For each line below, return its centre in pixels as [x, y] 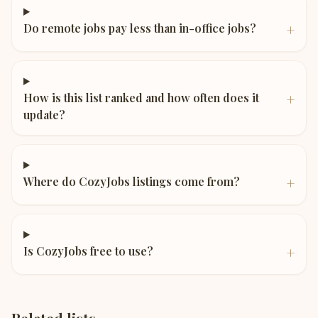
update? [44, 115]
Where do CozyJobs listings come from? [132, 181]
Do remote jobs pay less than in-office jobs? [140, 28]
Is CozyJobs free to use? [88, 251]
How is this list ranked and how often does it [141, 98]
